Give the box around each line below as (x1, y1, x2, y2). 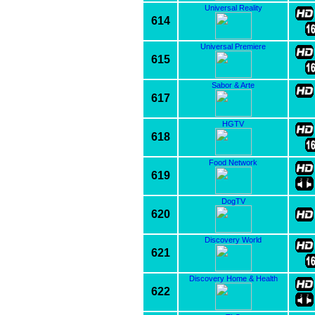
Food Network (209, 157, 257, 167)
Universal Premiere (200, 41, 266, 51)
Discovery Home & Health (188, 274, 278, 283)
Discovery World (205, 235, 262, 244)
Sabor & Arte (212, 80, 255, 89)
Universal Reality (204, 3, 262, 12)
